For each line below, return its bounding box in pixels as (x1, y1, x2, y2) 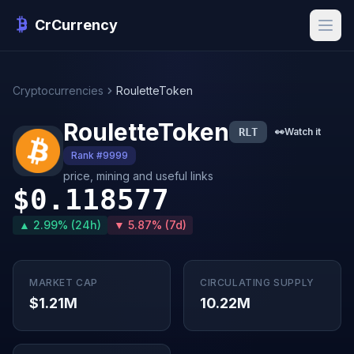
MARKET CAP (29, 277, 98, 288)
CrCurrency (35, 17, 118, 33)
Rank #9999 (71, 149, 128, 161)
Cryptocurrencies (13, 84, 104, 97)
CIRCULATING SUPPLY (200, 277, 314, 288)
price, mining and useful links (63, 169, 213, 183)
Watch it (284, 126, 321, 137)
